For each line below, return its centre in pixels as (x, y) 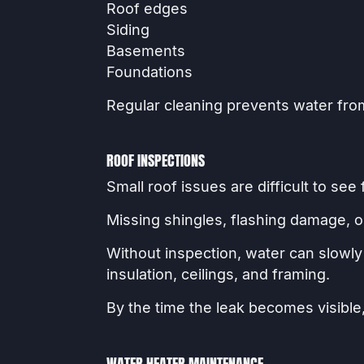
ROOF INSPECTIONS (155, 160)
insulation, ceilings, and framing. (218, 275)
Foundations (149, 71)
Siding (128, 29)
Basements (145, 50)
